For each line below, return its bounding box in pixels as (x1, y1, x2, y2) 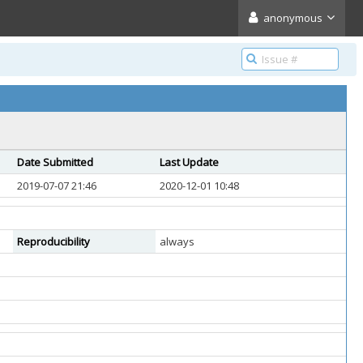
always (160, 234, 194, 249)
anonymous (263, 11, 322, 25)
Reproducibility (17, 234, 90, 249)
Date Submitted (17, 155, 93, 169)
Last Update (160, 155, 219, 169)
